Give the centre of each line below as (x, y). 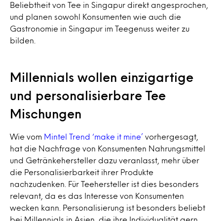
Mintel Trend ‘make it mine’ (93, 136)
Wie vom (27, 136)
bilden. (23, 40)
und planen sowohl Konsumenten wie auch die (95, 17)
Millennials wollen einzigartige (102, 77)
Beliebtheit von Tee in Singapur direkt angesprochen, (109, 5)
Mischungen (46, 113)
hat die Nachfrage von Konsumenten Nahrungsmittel (108, 148)
